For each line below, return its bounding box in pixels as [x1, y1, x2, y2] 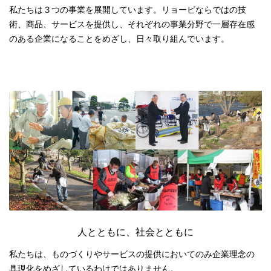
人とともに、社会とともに [77, 226, 194, 237]
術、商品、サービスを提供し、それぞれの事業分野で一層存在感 [9, 19, 255, 29]
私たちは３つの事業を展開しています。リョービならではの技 [9, 4, 246, 15]
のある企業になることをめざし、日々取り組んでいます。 [9, 33, 229, 44]
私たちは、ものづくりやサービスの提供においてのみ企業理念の [9, 249, 255, 259]
